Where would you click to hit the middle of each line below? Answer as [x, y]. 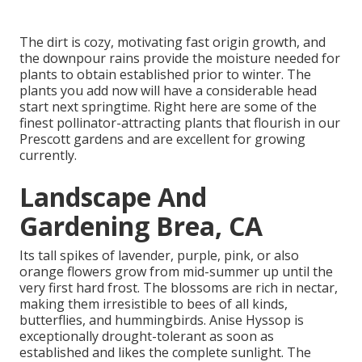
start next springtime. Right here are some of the [168, 106]
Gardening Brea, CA [141, 225]
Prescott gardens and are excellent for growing [162, 139]
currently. [48, 155]
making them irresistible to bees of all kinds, [154, 303]
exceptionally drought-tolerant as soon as [147, 336]
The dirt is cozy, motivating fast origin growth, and [173, 42]
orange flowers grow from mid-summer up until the [176, 271]
